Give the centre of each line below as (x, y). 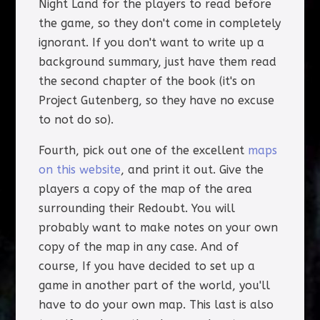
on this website (79, 169)
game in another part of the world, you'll (154, 285)
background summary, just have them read (157, 61)
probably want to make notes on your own (158, 227)
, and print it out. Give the (192, 169)
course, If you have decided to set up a (146, 266)
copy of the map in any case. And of (138, 246)
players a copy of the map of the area (145, 189)
